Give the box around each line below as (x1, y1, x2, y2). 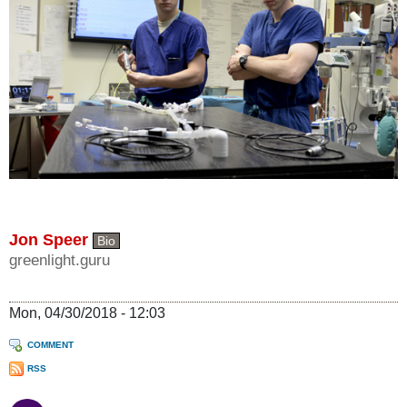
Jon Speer (9, 230, 88, 249)
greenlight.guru (9, 251, 110, 269)
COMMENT (27, 339, 74, 350)
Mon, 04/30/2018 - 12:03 (9, 304, 165, 321)
